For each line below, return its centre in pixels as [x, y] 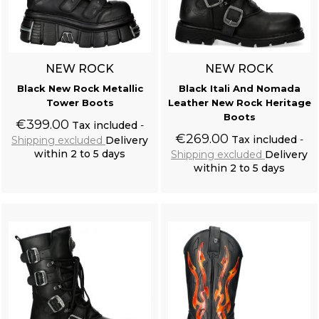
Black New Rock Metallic [80, 89]
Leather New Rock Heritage [239, 103]
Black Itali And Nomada [239, 89]
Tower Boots [80, 103]
